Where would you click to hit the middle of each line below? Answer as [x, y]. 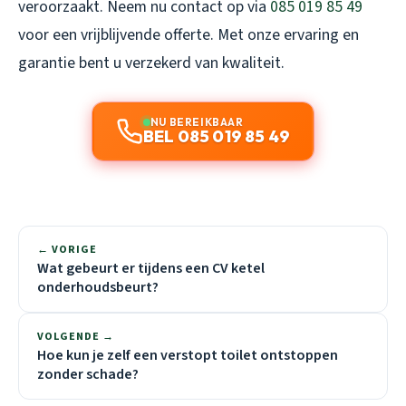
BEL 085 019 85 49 [217, 136]
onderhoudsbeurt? [98, 287]
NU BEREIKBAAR [197, 121]
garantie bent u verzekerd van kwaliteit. [151, 63]
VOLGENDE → [76, 336]
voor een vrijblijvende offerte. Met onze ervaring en [188, 34]
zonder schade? [88, 374]
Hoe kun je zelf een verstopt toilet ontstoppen [188, 355]
